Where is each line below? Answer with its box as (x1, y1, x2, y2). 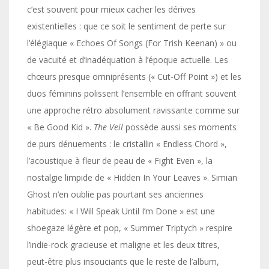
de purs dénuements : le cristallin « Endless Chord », (27, 138, 227, 150)
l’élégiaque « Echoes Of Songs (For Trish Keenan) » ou (27, 37, 237, 49)
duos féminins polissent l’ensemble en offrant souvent (27, 88, 237, 99)
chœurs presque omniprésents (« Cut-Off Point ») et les (27, 71, 241, 82)
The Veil (94, 121, 123, 133)
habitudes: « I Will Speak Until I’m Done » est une (27, 205, 215, 217)
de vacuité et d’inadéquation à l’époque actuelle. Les (27, 54, 228, 65)
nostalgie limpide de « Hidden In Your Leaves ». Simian (27, 172, 237, 183)
